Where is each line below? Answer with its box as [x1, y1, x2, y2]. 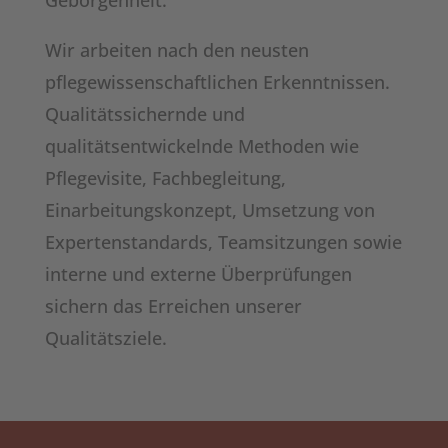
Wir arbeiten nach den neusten [44, 38, 309, 62]
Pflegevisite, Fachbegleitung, [44, 166, 286, 190]
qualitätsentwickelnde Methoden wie [44, 134, 359, 158]
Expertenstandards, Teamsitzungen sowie [44, 230, 402, 254]
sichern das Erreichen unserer [44, 294, 302, 318]
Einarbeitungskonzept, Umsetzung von [44, 198, 375, 222]
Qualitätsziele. [44, 326, 167, 350]
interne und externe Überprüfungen [44, 262, 352, 286]
